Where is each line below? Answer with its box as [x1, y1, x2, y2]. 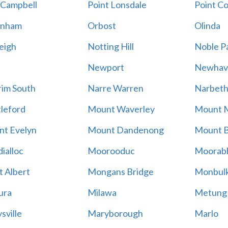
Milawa [87, 187, 117, 198]
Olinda [194, 20, 220, 31]
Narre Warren [87, 82, 144, 94]
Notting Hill [87, 41, 134, 52]
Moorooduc [87, 145, 135, 156]
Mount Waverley [87, 103, 155, 115]
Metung [194, 187, 227, 198]
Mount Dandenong [87, 124, 164, 135]
